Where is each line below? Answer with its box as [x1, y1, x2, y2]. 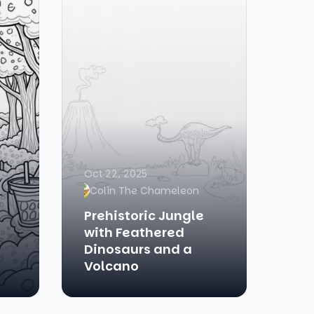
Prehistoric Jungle [84, 207, 204, 224]
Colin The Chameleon [90, 184, 199, 198]
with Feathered [84, 224, 184, 241]
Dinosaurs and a [84, 240, 192, 258]
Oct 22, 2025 [84, 167, 147, 181]
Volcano [84, 257, 139, 275]
